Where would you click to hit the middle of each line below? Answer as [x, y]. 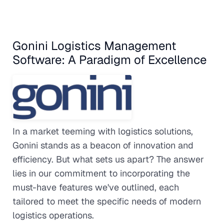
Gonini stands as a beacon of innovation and [103, 145]
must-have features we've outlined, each [96, 187]
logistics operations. [53, 215]
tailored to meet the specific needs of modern [107, 201]
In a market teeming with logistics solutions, [103, 131]
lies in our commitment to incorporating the [101, 173]
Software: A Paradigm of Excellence [109, 60]
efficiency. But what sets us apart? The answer [108, 159]
